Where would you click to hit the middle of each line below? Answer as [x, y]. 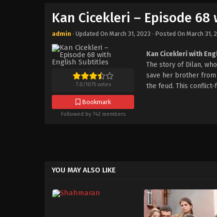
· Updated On [90, 34]
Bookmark [95, 102]
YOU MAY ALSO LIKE [84, 170]
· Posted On [169, 34]
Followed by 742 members [93, 114]
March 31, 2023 [130, 34]
